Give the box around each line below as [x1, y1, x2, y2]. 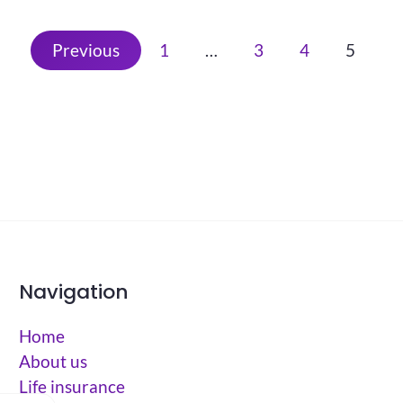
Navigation [19, 278, 130, 307]
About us [19, 351, 88, 372]
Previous [51, 40, 120, 61]
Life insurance [19, 376, 126, 398]
